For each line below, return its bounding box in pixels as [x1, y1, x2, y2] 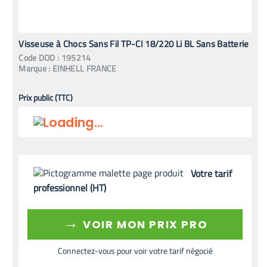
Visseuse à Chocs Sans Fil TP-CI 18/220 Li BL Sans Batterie [18, 36, 249, 51]
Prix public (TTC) [18, 91, 73, 104]
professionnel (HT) [33, 180, 107, 195]
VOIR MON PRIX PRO [79, 216, 208, 232]
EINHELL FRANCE [52, 61, 117, 74]
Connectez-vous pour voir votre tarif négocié [57, 244, 213, 257]
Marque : [18, 61, 51, 74]
